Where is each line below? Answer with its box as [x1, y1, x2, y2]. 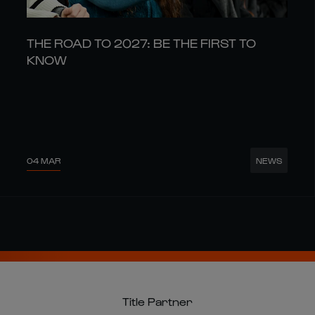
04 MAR [27, 155, 61, 165]
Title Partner [122, 295, 193, 308]
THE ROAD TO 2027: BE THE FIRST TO [27, 35, 257, 51]
